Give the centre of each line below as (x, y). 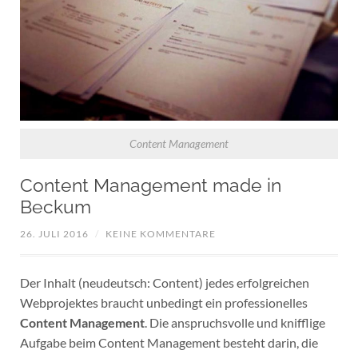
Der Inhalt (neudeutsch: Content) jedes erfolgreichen (164, 282)
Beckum (55, 207)
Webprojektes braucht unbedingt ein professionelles (163, 302)
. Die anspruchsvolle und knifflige (235, 322)
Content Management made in (150, 185)
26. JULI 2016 (54, 234)
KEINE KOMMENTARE (160, 234)
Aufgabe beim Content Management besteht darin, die (169, 342)
